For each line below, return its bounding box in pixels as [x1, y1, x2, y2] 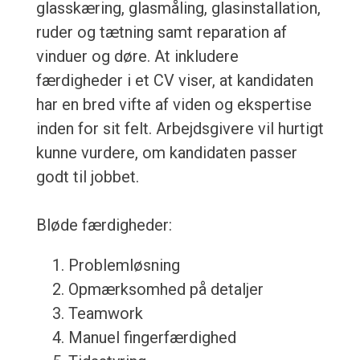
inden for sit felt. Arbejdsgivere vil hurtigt [35, 119, 324, 139]
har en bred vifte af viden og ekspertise [35, 95, 312, 115]
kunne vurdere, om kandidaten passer [35, 143, 297, 163]
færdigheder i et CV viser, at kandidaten [35, 71, 313, 91]
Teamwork [67, 304, 143, 324]
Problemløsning [67, 256, 180, 276]
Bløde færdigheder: [35, 215, 172, 235]
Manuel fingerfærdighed [67, 328, 236, 348]
